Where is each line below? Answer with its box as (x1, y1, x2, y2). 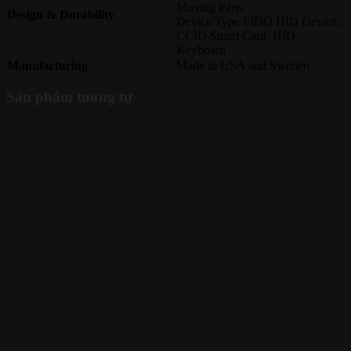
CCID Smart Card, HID (176, 29, 295, 43)
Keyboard (176, 43, 226, 57)
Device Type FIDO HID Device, (176, 15, 340, 29)
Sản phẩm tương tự (6, 88, 132, 105)
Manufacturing (7, 59, 88, 73)
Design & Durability (7, 8, 114, 22)
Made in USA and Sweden (176, 59, 309, 73)
